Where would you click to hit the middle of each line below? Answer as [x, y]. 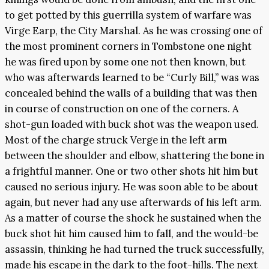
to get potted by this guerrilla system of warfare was [128, 15]
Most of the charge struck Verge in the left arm [116, 140]
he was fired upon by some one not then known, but [125, 62]
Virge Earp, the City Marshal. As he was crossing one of [134, 31]
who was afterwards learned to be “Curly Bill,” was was [132, 78]
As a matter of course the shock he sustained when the [133, 218]
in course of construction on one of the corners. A [122, 109]
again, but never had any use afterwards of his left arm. [133, 203]
